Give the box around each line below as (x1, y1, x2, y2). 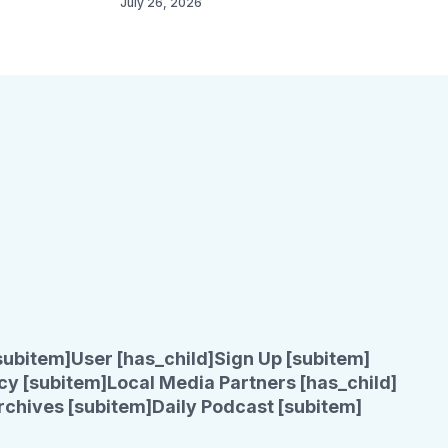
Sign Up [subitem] (214, 348, 370, 370)
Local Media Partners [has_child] (107, 372, 397, 394)
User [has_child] (71, 348, 214, 370)
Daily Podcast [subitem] (152, 396, 362, 418)
